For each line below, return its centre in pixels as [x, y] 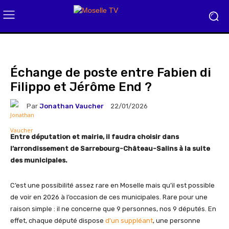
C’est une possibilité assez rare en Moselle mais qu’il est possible [112, 185]
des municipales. [39, 160]
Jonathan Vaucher [72, 106]
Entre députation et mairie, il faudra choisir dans [95, 137]
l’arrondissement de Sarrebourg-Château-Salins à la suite [110, 148]
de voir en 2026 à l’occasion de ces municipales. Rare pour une [109, 197]
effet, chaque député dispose [58, 221]
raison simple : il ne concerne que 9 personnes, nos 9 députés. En [113, 209]
